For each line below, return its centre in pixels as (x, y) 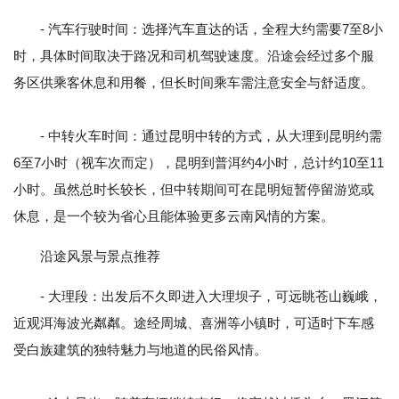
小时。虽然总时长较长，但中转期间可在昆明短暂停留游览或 (194, 190)
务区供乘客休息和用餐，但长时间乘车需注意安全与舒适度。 (194, 83)
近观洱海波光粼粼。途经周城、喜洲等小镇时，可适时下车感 (194, 323)
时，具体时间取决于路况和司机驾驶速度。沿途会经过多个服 (194, 56)
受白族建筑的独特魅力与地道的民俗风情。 (140, 350)
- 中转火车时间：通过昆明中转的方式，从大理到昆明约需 (198, 136)
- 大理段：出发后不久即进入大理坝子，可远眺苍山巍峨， (211, 297)
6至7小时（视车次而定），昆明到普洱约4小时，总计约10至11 (199, 163)
